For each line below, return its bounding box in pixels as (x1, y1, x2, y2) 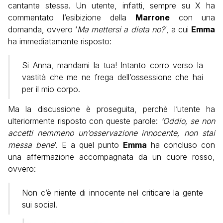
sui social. (22, 199, 57, 210)
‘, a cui (164, 24, 192, 34)
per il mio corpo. (22, 84, 80, 94)
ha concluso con (147, 139, 215, 150)
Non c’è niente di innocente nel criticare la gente (22, 187, 203, 198)
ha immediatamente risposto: (8, 36, 111, 46)
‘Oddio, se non (160, 115, 216, 126)
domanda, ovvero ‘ (8, 24, 78, 34)
